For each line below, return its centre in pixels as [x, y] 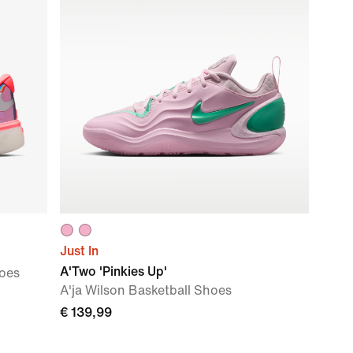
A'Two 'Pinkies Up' [113, 271]
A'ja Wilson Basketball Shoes [146, 290]
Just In [79, 251]
